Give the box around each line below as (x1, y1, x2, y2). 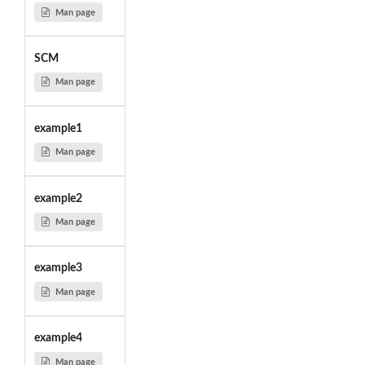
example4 (33, 332, 82, 345)
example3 (33, 262, 82, 275)
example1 (33, 122, 82, 134)
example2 (33, 192, 82, 204)
